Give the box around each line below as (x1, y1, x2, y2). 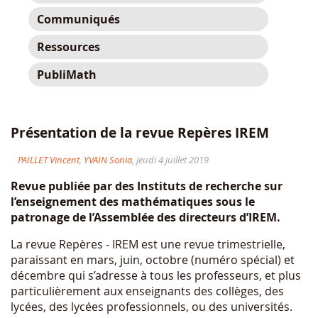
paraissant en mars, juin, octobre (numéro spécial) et (11, 251, 295, 268)
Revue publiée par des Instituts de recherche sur (11, 177, 283, 194)
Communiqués (37, 11, 120, 27)
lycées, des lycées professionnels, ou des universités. (11, 298, 292, 314)
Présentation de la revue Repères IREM (11, 122, 269, 142)
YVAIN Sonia (84, 153, 132, 166)
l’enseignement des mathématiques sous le (11, 193, 255, 209)
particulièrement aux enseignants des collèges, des (11, 283, 284, 299)
